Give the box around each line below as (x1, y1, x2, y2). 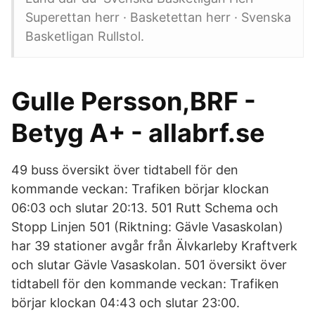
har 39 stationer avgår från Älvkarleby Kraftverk (11, 238, 297, 253)
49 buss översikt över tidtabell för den (11, 162, 238, 177)
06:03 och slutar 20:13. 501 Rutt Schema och (11, 200, 278, 215)
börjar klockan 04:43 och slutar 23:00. (11, 295, 240, 310)
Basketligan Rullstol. (25, 29, 144, 44)
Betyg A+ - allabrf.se (11, 117, 265, 148)
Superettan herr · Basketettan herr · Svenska (25, 10, 291, 25)
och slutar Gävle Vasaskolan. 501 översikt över (11, 257, 287, 272)
